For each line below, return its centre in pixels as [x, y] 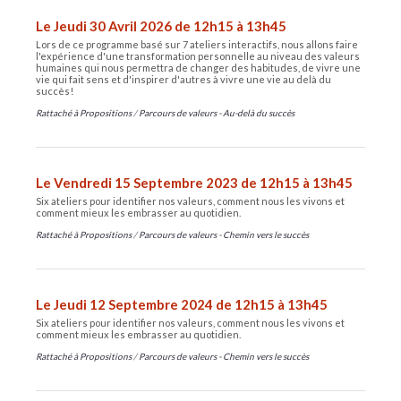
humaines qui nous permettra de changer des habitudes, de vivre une [198, 68]
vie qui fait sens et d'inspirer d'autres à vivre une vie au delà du [183, 79]
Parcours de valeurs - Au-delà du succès [217, 113]
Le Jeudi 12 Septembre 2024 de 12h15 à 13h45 [182, 304]
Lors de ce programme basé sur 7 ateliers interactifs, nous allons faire [197, 44]
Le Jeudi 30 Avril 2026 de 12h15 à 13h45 [161, 26]
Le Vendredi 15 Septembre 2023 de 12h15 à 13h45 [194, 183]
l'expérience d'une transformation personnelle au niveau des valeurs [198, 56]
